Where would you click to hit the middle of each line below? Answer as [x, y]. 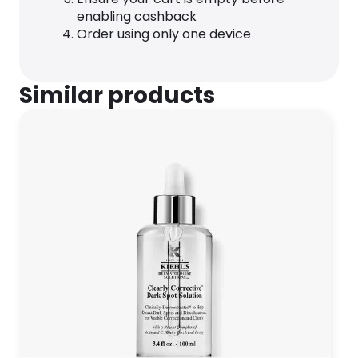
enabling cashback [137, 16]
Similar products [117, 95]
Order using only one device [164, 34]
